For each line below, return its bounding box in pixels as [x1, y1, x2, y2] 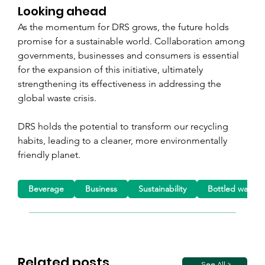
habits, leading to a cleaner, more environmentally [18, 135, 230, 147]
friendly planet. [18, 149, 80, 161]
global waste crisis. [18, 92, 96, 104]
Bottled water [208, 183, 259, 194]
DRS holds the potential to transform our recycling [18, 121, 231, 132]
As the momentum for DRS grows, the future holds [18, 21, 231, 33]
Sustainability [138, 183, 187, 194]
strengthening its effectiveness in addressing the [18, 78, 224, 90]
